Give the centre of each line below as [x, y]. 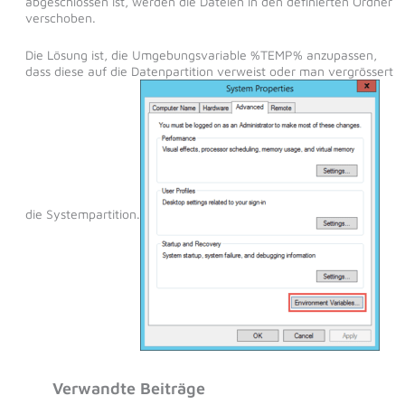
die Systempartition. [82, 213]
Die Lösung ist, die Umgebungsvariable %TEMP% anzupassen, [201, 54]
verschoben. [60, 18]
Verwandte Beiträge [128, 388]
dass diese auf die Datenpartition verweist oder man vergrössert [209, 71]
